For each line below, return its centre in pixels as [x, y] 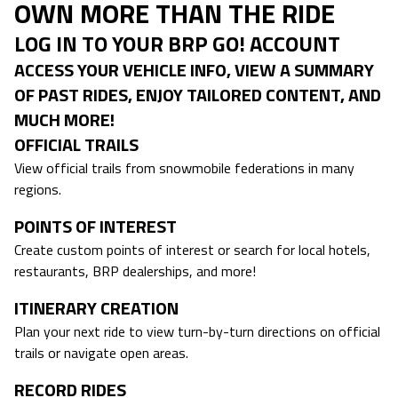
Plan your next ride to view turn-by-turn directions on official [197, 332]
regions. [38, 190]
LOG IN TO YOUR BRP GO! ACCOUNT [177, 44]
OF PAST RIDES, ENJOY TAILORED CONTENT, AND [198, 95]
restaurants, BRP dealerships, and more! [135, 271]
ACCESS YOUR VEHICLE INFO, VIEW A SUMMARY [194, 70]
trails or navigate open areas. [101, 353]
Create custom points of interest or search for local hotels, [192, 250]
